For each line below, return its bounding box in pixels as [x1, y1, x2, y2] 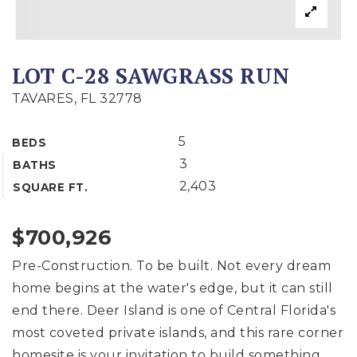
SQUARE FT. [13, 181, 88, 194]
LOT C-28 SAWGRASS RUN [12, 61, 290, 90]
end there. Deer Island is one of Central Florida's [12, 303, 335, 318]
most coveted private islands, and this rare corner [12, 325, 343, 340]
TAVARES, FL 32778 [12, 91, 143, 106]
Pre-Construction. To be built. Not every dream [12, 258, 331, 273]
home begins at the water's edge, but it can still [12, 280, 333, 296]
